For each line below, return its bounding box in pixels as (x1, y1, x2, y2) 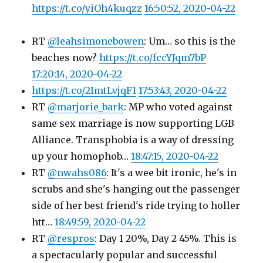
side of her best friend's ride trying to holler (32, 200, 241, 211)
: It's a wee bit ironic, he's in (106, 167, 237, 178)
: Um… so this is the (144, 35, 236, 47)
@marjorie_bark (48, 101, 124, 113)
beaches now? (32, 52, 100, 63)
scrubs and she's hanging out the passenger (32, 183, 241, 195)
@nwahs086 (48, 167, 107, 178)
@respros (48, 232, 95, 244)
